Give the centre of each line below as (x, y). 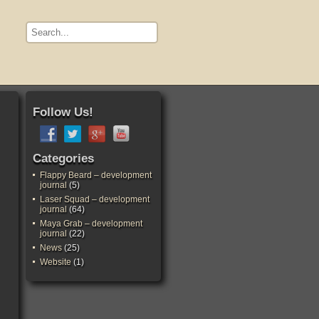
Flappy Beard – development (96, 175)
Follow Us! (63, 112)
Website (56, 262)
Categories (63, 158)
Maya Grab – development (91, 224)
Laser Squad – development (95, 199)
